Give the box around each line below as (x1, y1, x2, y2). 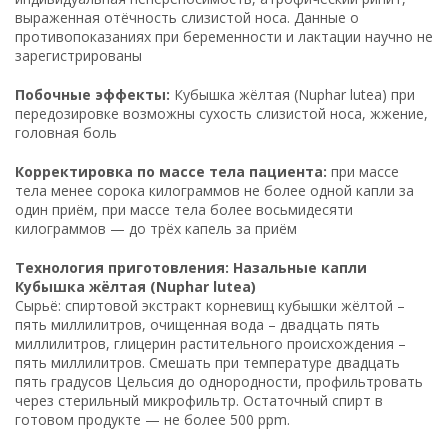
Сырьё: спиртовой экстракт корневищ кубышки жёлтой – (15, 295, 405, 315)
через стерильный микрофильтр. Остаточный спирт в (15, 390, 383, 410)
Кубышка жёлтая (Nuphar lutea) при (170, 84, 415, 104)
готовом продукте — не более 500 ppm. (15, 409, 290, 429)
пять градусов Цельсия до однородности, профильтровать (15, 371, 423, 391)
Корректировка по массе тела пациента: (15, 161, 327, 181)
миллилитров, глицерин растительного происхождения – (15, 333, 406, 353)
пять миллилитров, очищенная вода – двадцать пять (15, 314, 380, 334)
